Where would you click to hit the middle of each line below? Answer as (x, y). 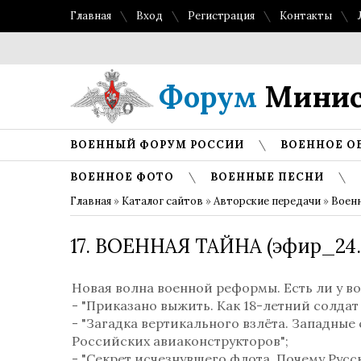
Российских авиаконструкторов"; (182, 341)
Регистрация (221, 16)
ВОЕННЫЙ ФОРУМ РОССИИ (157, 145)
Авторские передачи (267, 201)
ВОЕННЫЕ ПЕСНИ (267, 177)
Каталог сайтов (162, 201)
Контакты (306, 16)
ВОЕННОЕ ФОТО (122, 177)
